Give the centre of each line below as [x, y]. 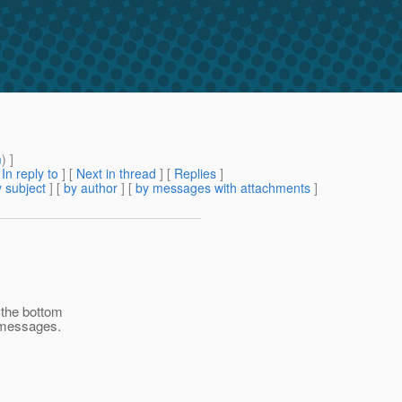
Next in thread [116, 174]
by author [91, 188]
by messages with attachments [223, 188]
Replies [195, 174]
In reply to [30, 174]
